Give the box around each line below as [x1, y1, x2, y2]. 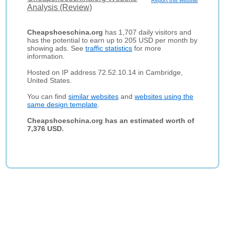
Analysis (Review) [27, 3, 92, 12]
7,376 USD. [27, 125, 64, 133]
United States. [27, 76, 72, 84]
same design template [27, 100, 98, 108]
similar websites [68, 92, 119, 100]
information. [27, 52, 65, 60]
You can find [27, 92, 69, 100]
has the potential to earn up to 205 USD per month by [27, 36, 198, 44]
